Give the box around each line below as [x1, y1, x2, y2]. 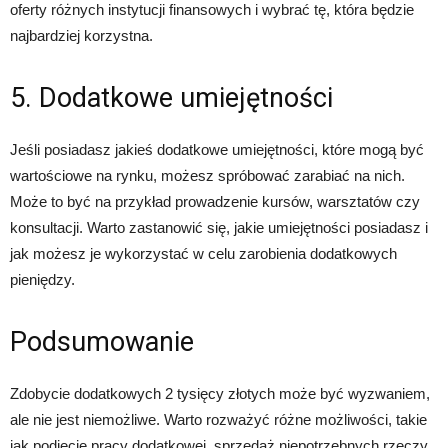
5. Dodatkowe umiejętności [10, 82, 333, 115]
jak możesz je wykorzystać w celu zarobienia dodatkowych [10, 245, 397, 263]
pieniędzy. [10, 271, 75, 289]
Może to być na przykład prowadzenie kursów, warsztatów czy [10, 193, 420, 211]
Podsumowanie [10, 326, 194, 359]
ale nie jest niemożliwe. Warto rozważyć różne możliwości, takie [10, 411, 427, 429]
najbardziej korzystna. [10, 27, 153, 45]
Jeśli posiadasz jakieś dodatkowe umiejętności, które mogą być [10, 141, 424, 159]
